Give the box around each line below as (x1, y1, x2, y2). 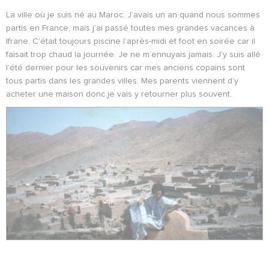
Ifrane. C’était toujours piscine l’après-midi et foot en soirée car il (6, 37, 255, 46)
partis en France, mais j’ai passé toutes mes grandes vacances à (6, 24, 255, 33)
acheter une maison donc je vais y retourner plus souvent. (6, 90, 232, 99)
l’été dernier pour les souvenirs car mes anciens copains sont (6, 64, 245, 73)
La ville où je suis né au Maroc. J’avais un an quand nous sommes (6, 11, 260, 20)
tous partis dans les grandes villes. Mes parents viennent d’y (6, 77, 238, 86)
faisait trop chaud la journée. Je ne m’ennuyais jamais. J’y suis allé (6, 50, 261, 59)
